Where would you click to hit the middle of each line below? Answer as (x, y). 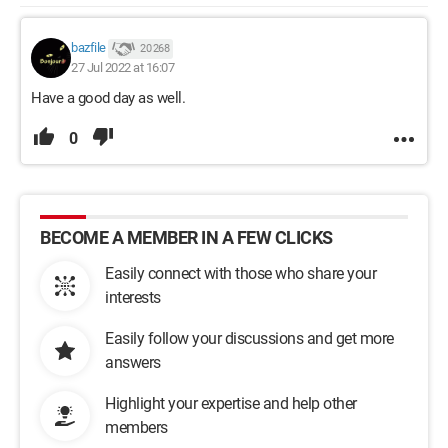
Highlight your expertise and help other (231, 403)
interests (133, 297)
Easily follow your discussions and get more (249, 338)
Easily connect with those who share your (240, 273)
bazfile (88, 48)
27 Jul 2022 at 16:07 (122, 67)
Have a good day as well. (108, 97)
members (136, 427)
